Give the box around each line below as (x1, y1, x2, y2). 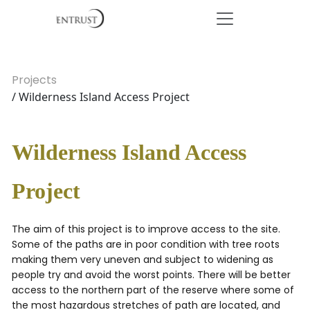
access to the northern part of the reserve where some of (12, 283, 294, 297)
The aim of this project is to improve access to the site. (12, 222, 280, 236)
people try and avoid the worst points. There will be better (12, 268, 291, 282)
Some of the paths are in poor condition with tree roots (12, 237, 280, 251)
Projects (12, 72, 57, 88)
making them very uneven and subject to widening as (12, 253, 273, 266)
